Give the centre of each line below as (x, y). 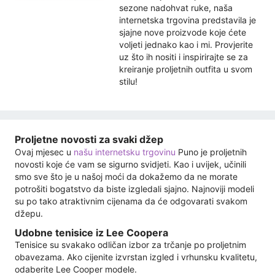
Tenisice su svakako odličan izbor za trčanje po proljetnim (130, 245)
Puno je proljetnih (211, 152)
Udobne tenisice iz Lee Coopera (91, 232)
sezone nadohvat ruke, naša (176, 8)
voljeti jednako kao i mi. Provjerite (186, 45)
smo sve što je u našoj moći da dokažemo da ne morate (126, 176)
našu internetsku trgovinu (125, 152)
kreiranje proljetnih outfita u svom (186, 69)
